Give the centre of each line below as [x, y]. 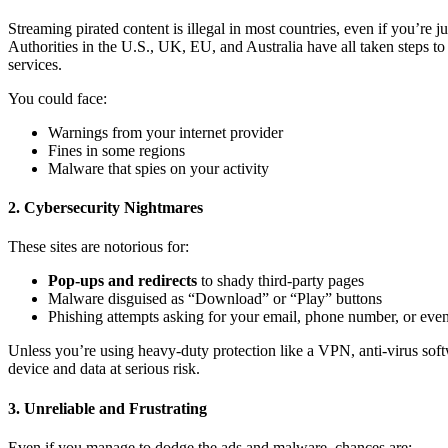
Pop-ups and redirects [122, 281]
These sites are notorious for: [98, 247]
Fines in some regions [116, 150]
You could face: [57, 98]
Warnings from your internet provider [165, 132]
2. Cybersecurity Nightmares [105, 207]
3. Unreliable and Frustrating [107, 408]
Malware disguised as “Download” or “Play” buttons [215, 299]
